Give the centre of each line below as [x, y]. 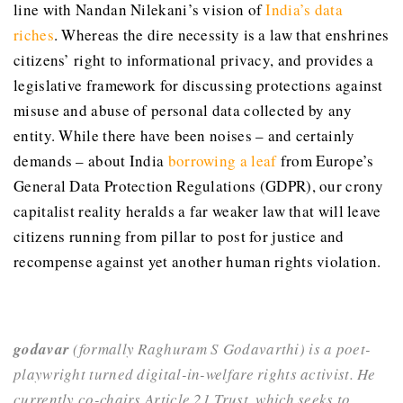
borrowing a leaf [222, 161]
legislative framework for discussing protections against [198, 85]
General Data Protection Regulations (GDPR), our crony [198, 186]
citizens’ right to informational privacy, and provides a [194, 60]
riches [34, 35]
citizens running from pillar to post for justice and [179, 237]
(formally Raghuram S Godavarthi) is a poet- [220, 348]
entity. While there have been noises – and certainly [184, 136]
